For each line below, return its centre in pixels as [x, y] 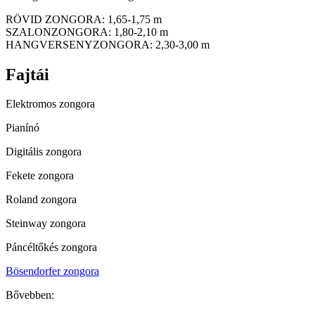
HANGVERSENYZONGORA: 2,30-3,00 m [108, 44]
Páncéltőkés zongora [51, 247]
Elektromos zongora [50, 104]
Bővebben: [30, 295]
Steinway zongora [46, 224]
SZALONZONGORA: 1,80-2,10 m [87, 32]
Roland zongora [41, 200]
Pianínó [22, 128]
